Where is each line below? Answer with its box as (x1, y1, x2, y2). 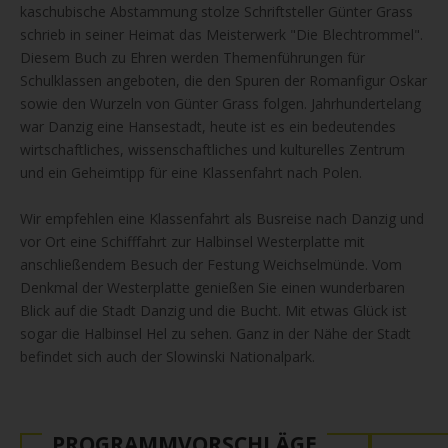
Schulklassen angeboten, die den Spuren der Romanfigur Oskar (20, 71, 427, 90)
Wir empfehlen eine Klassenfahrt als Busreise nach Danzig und (20, 209, 424, 228)
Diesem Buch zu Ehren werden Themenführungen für (20, 48, 365, 67)
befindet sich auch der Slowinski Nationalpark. (20, 347, 315, 366)
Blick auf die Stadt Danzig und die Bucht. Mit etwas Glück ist (20, 301, 407, 320)
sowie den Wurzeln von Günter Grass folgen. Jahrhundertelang (20, 94, 421, 113)
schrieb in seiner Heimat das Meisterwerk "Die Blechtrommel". (20, 25, 423, 44)
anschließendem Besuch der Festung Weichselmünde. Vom (20, 255, 402, 274)
